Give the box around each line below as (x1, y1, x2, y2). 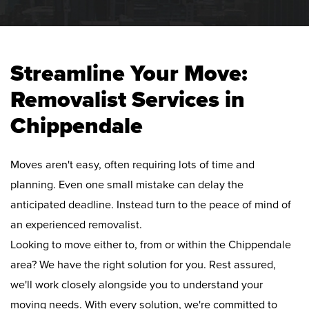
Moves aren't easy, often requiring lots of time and (10, 158, 255, 172)
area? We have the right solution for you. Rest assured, (10, 258, 276, 272)
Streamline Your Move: (10, 60, 248, 88)
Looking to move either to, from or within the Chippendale (10, 238, 291, 252)
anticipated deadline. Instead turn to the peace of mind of (10, 198, 291, 212)
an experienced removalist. (10, 218, 142, 232)
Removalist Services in (10, 86, 245, 114)
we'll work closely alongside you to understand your (10, 278, 263, 292)
